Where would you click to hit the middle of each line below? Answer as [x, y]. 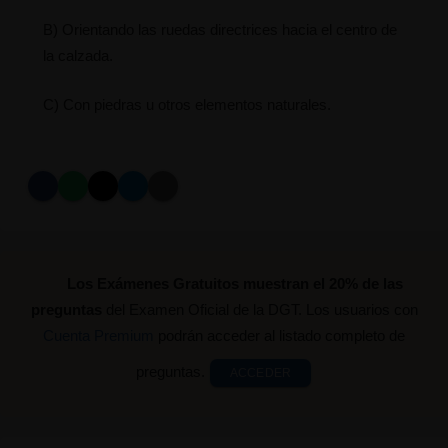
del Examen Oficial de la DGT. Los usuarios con [259, 310]
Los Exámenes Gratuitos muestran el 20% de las [235, 284]
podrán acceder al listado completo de [279, 336]
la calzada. [77, 56]
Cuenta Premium [98, 336]
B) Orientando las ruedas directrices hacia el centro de [219, 30]
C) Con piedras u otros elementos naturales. [186, 105]
